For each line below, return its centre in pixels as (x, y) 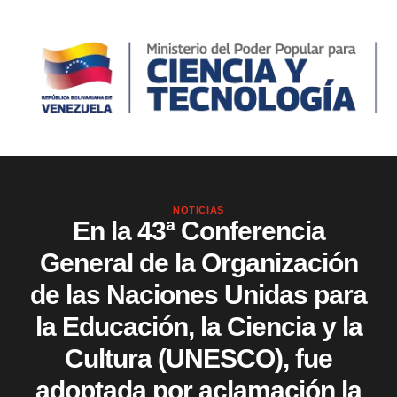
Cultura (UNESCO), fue (198, 359)
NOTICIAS (198, 210)
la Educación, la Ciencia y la (198, 327)
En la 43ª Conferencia (198, 231)
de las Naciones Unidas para (198, 295)
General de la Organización (198, 263)
